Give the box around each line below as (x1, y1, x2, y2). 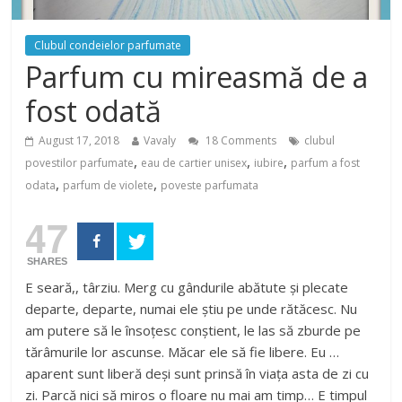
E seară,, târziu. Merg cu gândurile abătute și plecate (25, 278, 349, 297)
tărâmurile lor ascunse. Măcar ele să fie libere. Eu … (25, 343, 340, 362)
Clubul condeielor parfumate (34, 38, 182, 54)
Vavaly (144, 133, 177, 149)
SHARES (26, 256, 67, 267)
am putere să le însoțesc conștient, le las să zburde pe (25, 321, 362, 340)
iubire (254, 155, 284, 171)
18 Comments (203, 133, 277, 149)
